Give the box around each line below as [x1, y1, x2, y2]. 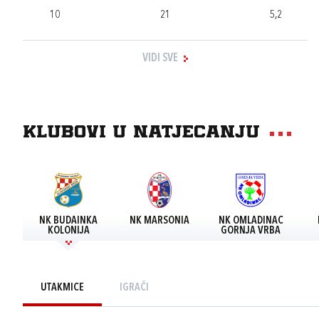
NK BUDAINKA [39, 216, 98, 226]
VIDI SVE [142, 53, 178, 64]
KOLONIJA [47, 226, 90, 236]
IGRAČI [120, 283, 149, 293]
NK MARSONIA [130, 216, 189, 226]
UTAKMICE [41, 283, 84, 293]
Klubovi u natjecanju [23, 125, 260, 141]
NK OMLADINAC [218, 216, 283, 226]
